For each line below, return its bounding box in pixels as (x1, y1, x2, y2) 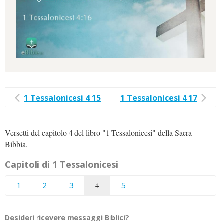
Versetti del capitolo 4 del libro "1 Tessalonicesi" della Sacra (5, 127, 192, 138)
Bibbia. (5, 138, 28, 149)
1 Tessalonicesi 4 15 (24, 92, 101, 103)
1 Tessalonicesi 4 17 (120, 92, 197, 103)
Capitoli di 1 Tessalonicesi (5, 158, 118, 170)
